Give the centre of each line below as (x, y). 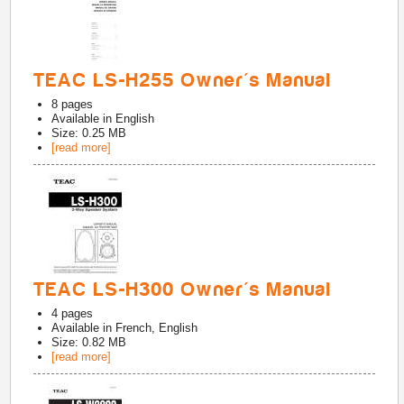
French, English (157, 328)
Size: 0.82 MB (89, 342)
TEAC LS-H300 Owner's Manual (183, 289)
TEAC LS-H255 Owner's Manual (183, 80)
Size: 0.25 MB (89, 133)
